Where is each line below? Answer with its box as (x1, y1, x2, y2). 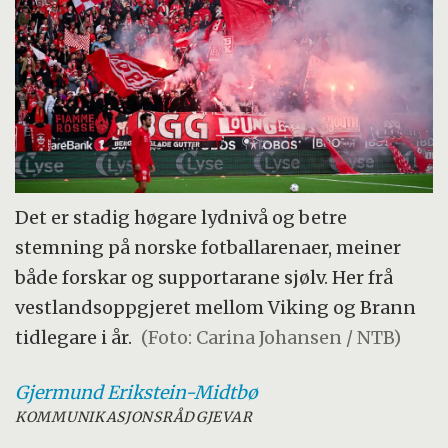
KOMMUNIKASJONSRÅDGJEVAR (15, 408, 253, 427)
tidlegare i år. (15, 326, 133, 350)
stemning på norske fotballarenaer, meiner (15, 236, 402, 260)
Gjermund (15, 381, 104, 405)
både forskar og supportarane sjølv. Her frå (15, 266, 394, 290)
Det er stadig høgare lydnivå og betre (15, 206, 348, 230)
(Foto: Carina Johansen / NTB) (141, 326, 402, 350)
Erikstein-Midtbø (107, 381, 258, 405)
